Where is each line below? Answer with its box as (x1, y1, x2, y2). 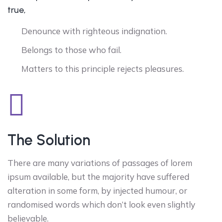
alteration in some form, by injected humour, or (7, 185, 187, 196)
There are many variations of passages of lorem (7, 157, 192, 168)
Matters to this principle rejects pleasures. (21, 63, 184, 74)
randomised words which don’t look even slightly (7, 199, 195, 210)
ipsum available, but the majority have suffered (7, 171, 189, 182)
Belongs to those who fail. (21, 44, 121, 55)
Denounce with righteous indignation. (21, 25, 167, 36)
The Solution (7, 130, 90, 149)
